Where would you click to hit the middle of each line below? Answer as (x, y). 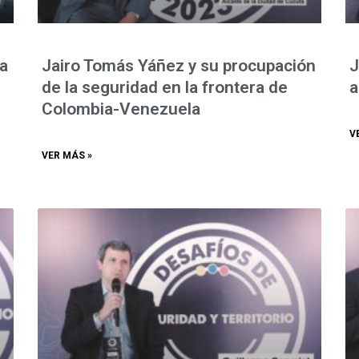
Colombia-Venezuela (121, 109)
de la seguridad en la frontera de (165, 87)
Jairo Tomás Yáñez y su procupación (179, 65)
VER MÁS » (67, 155)
